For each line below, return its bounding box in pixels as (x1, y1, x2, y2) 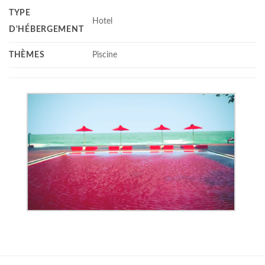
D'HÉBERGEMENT (9, 24, 84, 34)
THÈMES (9, 50, 45, 59)
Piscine (92, 50, 118, 59)
